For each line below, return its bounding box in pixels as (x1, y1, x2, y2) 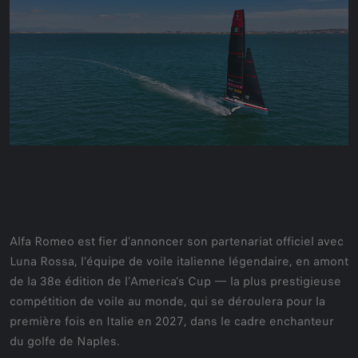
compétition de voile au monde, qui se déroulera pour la (10, 292, 325, 310)
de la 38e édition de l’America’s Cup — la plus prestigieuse (10, 272, 341, 290)
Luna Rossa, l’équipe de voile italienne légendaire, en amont (10, 252, 348, 270)
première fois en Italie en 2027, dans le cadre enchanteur (10, 312, 334, 330)
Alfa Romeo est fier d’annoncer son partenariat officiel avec (10, 232, 344, 250)
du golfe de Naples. (10, 332, 120, 350)
